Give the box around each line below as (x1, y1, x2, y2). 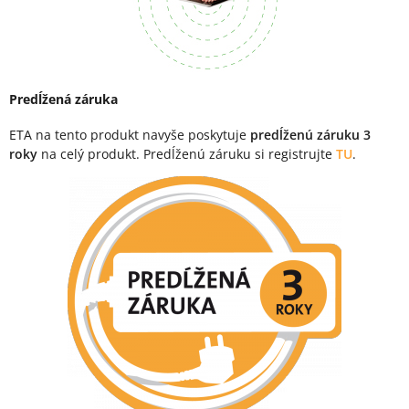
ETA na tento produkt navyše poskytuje (9, 126, 250, 144)
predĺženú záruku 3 (250, 126, 371, 144)
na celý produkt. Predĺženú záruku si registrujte (37, 145, 336, 163)
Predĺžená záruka (9, 89, 118, 108)
